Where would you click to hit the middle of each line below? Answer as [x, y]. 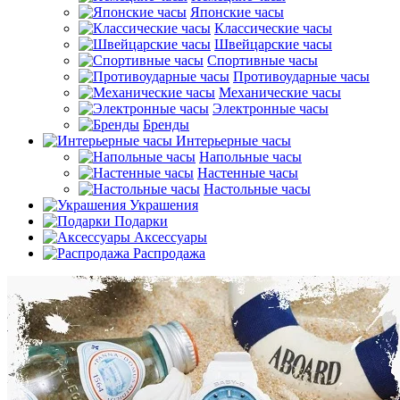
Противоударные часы [301, 76]
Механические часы [280, 92]
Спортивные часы [262, 60]
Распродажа [169, 253]
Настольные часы [257, 188]
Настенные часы [248, 172]
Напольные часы [250, 156]
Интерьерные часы [233, 140]
